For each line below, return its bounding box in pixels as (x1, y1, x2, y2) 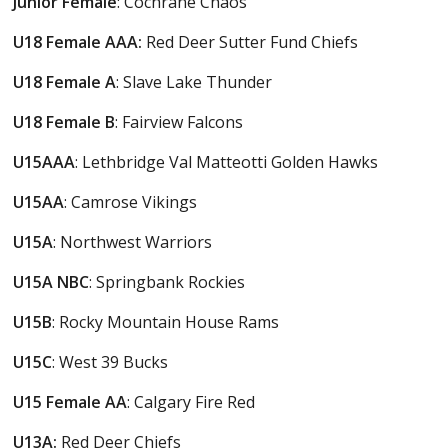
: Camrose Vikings (64, 190, 198, 213)
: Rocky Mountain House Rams (52, 310, 280, 333)
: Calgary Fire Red (127, 390, 256, 413)
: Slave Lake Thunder (116, 70, 273, 93)
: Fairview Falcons (115, 110, 244, 133)
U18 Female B (13, 110, 116, 133)
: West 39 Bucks (52, 350, 169, 373)
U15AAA (13, 150, 76, 173)
